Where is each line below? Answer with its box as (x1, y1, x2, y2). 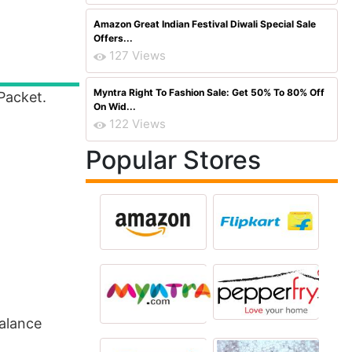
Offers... (93, 32, 133, 44)
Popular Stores (86, 145, 261, 175)
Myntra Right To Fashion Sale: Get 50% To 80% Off (93, 86, 324, 98)
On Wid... (93, 101, 136, 112)
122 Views (109, 116, 166, 131)
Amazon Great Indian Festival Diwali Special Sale (93, 18, 316, 30)
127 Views (109, 48, 166, 63)
